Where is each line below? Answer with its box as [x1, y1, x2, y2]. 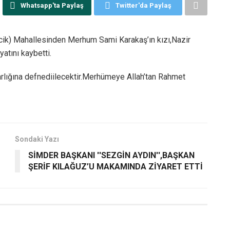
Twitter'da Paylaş [115, 1, 171, 9]
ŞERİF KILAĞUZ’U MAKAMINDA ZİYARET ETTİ [28, 161, 203, 171]
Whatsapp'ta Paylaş [21, 1, 84, 9]
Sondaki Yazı [15, 135, 59, 143]
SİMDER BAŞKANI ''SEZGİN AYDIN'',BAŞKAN [28, 150, 195, 160]
